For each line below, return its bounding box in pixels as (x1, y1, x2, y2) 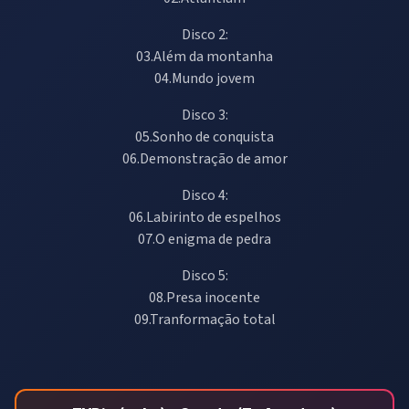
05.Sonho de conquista (135, 126, 274, 147)
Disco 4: (181, 184, 228, 205)
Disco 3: (181, 104, 228, 125)
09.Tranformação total (133, 309, 276, 330)
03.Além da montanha (136, 46, 273, 67)
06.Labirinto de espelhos (128, 206, 281, 227)
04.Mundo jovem (154, 68, 255, 89)
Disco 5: (181, 265, 228, 286)
